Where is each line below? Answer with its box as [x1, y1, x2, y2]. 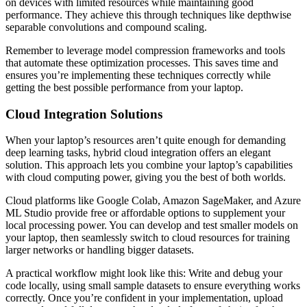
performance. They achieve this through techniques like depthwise [5, 8, 291, 21]
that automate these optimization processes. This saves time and [5, 56, 278, 69]
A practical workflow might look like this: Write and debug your [5, 267, 282, 280]
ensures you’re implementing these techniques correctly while [5, 69, 271, 81]
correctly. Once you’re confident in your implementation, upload [5, 292, 283, 304]
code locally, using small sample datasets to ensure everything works [5, 280, 300, 292]
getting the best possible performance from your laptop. [5, 81, 243, 93]
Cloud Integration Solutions [5, 106, 162, 121]
